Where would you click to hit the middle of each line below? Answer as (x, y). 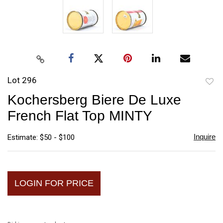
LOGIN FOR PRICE (54, 183)
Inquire (204, 136)
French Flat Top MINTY (80, 115)
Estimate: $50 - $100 (41, 137)
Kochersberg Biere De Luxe (94, 100)
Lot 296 (22, 80)
